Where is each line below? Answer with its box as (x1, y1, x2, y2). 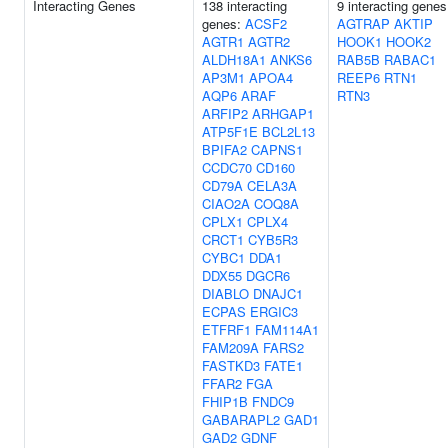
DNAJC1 (253, 284, 303, 303)
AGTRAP (337, 14, 390, 33)
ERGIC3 (250, 302, 298, 321)
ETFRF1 (202, 320, 251, 339)
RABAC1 (384, 50, 436, 69)
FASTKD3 (202, 356, 260, 375)
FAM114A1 (255, 320, 319, 339)
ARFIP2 (202, 104, 248, 123)
